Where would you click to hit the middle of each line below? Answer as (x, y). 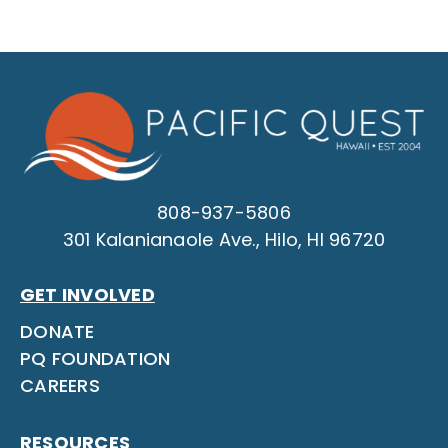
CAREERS (59, 386)
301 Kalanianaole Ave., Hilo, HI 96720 (224, 240)
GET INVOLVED (87, 295)
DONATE (57, 332)
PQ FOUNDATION (95, 359)
